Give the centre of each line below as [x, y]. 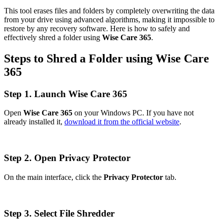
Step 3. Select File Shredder [59, 213]
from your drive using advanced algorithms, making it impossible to [109, 19]
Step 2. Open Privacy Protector [67, 158]
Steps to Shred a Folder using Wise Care [107, 58]
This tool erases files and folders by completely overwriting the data [109, 10]
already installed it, [34, 122]
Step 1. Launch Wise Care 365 [66, 94]
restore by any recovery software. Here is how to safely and [97, 28]
